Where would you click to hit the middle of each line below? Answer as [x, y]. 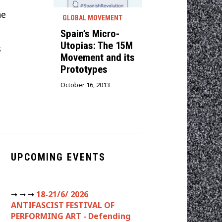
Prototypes [84, 69]
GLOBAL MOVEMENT [92, 18]
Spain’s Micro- [90, 33]
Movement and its [97, 57]
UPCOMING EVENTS [58, 157]
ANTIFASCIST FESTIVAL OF [63, 205]
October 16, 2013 [85, 84]
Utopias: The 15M [96, 45]
